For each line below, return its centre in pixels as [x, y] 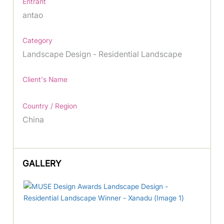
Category [38, 40]
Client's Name [45, 79]
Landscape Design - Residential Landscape [102, 54]
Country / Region [50, 105]
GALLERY [42, 163]
